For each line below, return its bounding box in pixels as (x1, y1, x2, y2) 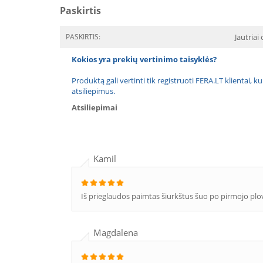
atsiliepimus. (72, 86, 115, 96)
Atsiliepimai (72, 102, 117, 113)
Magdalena (93, 227, 138, 238)
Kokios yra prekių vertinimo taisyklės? (72, 54, 217, 65)
